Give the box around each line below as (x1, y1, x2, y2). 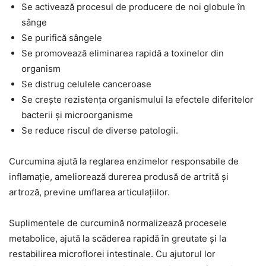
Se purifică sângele (21, 31, 102, 43)
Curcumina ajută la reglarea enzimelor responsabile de (9, 155, 239, 167)
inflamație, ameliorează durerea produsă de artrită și (9, 170, 229, 182)
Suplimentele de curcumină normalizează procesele (9, 217, 227, 229)
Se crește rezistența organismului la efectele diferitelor (21, 93, 254, 105)
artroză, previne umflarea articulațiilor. (9, 186, 170, 198)
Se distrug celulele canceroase (21, 78, 151, 90)
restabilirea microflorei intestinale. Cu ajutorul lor (9, 248, 216, 259)
